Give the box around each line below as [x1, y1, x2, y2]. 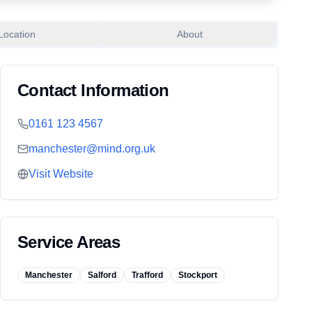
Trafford [132, 270, 163, 280]
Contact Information [17, 81, 169, 100]
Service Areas [17, 233, 120, 251]
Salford [88, 270, 116, 280]
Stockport [178, 270, 217, 280]
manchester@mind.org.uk [29, 143, 155, 155]
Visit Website [29, 168, 93, 180]
